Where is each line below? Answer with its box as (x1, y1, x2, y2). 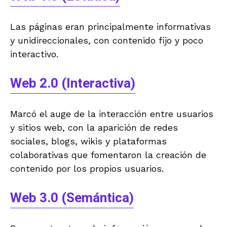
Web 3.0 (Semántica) (10, 188, 134, 208)
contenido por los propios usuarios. (10, 163, 164, 174)
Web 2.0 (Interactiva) (10, 73, 135, 93)
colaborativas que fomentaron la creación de (10, 149, 206, 160)
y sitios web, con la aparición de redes (10, 122, 178, 133)
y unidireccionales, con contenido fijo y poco (10, 34, 203, 46)
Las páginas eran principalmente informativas (10, 21, 211, 32)
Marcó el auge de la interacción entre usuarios (10, 108, 213, 119)
